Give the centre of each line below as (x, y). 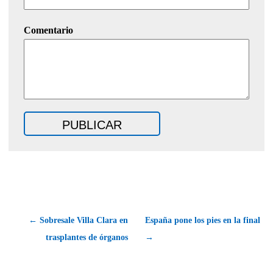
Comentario (48, 30)
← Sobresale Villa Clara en (78, 220)
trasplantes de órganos (87, 237)
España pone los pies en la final (203, 220)
